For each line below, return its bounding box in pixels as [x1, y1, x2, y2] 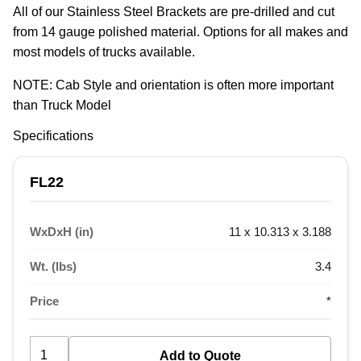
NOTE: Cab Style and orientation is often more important [13, 78, 334, 93]
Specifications [13, 129, 93, 143]
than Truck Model [13, 98, 111, 113]
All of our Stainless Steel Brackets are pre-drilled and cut [13, 5, 334, 19]
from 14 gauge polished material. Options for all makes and [13, 25, 348, 39]
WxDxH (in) [30, 225, 93, 239]
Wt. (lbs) [30, 259, 77, 274]
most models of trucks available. [13, 45, 195, 60]
